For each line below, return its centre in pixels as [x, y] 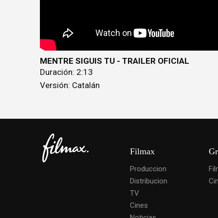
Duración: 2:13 [66, 72]
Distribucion [149, 181]
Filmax [142, 151]
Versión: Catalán [70, 85]
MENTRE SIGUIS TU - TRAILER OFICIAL [115, 61]
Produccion [148, 169]
